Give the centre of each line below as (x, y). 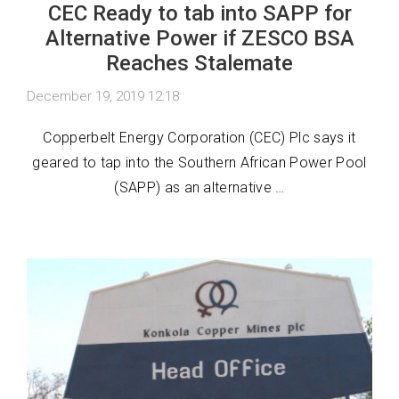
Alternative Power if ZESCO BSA (199, 38)
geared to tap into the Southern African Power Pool (199, 162)
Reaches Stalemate (199, 63)
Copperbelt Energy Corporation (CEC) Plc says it (199, 137)
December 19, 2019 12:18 (103, 96)
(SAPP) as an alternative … (199, 187)
